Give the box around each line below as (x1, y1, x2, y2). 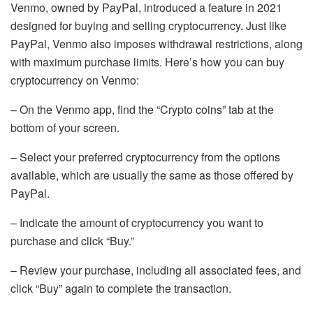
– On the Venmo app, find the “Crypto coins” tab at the (10, 101, 274, 118)
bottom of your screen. (10, 119, 119, 136)
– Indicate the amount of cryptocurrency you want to (10, 214, 263, 231)
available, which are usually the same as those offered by (10, 167, 293, 184)
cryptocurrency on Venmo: (10, 72, 139, 89)
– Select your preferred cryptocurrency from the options (10, 149, 280, 166)
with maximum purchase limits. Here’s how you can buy (10, 54, 284, 71)
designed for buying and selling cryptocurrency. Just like (10, 17, 286, 34)
